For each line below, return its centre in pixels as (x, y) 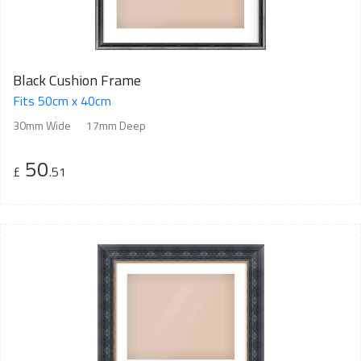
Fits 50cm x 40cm (62, 101)
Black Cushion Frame (77, 81)
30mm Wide (42, 126)
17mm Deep (116, 126)
